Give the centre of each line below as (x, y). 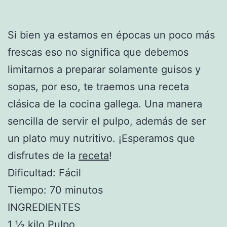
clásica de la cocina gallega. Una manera (105, 104)
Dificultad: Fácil (44, 173)
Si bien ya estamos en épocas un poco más (111, 35)
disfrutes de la (43, 156)
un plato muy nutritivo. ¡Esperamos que (101, 139)
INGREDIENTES (44, 207)
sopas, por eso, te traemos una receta (98, 87)
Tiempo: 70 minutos (55, 190)
